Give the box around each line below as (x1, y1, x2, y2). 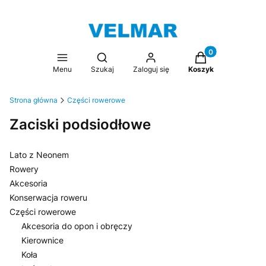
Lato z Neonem (9, 150, 69, 160)
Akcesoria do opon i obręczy (21, 221, 132, 231)
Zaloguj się (132, 65, 169, 74)
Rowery (9, 164, 39, 174)
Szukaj (90, 65, 114, 74)
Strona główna (9, 96, 58, 104)
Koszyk (188, 65, 214, 74)
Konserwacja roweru (9, 192, 87, 202)
